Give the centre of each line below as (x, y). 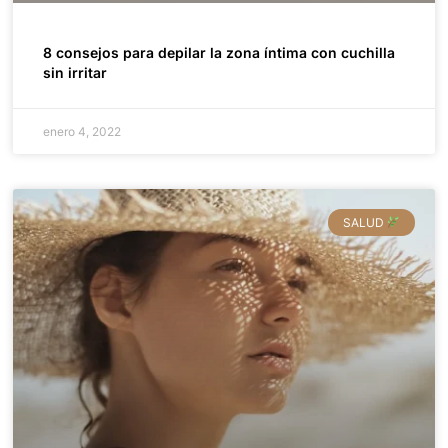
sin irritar (75, 73)
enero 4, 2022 (82, 132)
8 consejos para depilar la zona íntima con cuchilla (219, 53)
